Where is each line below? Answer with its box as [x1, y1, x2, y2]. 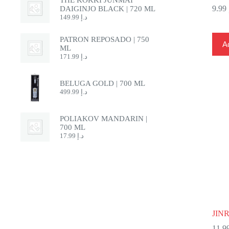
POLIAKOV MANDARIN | [60, 114, 148, 123]
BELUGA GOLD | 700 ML [60, 79, 146, 87]
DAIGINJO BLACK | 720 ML [60, 4, 156, 13]
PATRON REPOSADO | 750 [60, 35, 150, 44]
